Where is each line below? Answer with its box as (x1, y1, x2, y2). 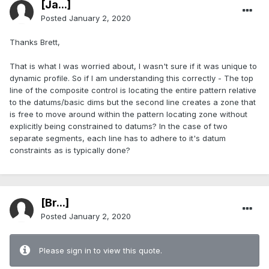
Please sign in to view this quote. (39, 246, 162, 256)
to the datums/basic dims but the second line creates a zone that (10, 97, 256, 107)
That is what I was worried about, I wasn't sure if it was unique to (10, 61, 257, 71)
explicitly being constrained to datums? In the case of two (10, 121, 228, 131)
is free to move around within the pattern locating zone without (10, 109, 247, 119)
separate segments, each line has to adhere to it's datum (10, 133, 226, 144)
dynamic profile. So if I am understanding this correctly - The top (10, 73, 253, 83)
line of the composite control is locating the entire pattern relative (10, 85, 256, 95)
